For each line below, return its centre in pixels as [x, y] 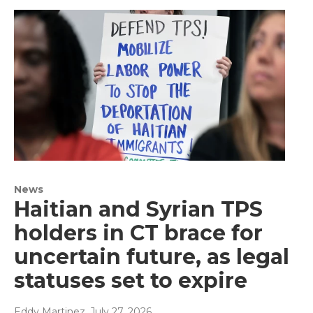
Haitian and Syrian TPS [138, 209]
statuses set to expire [131, 280]
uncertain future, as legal [152, 256]
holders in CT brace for [138, 233]
